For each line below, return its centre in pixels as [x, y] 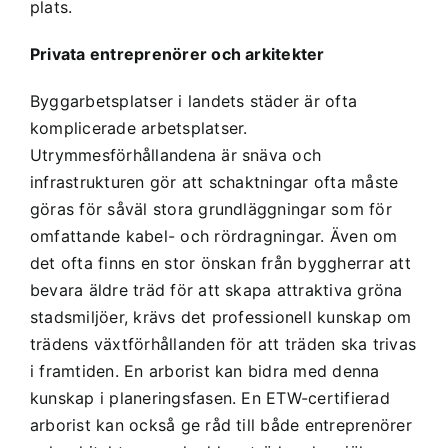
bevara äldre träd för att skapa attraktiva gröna [216, 289]
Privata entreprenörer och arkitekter [177, 53]
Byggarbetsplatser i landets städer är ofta [193, 100]
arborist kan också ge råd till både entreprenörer [220, 424]
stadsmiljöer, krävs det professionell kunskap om [220, 316]
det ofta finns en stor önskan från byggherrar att [220, 262]
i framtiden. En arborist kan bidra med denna [204, 370]
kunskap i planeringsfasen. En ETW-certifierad [209, 397]
